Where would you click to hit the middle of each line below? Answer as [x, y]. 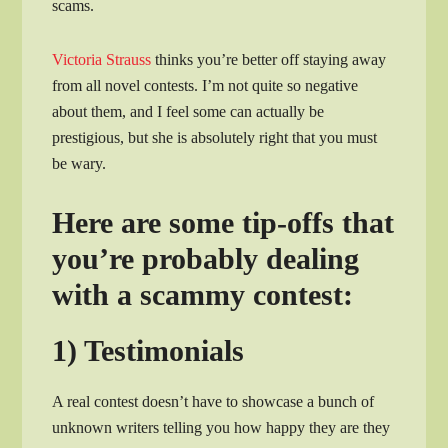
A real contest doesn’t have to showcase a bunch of [213, 401]
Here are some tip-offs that [223, 222]
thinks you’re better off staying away [269, 59]
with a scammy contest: [203, 294]
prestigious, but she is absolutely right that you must [215, 137]
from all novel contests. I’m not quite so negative [205, 85]
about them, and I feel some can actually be [188, 111]
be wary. [79, 163]
